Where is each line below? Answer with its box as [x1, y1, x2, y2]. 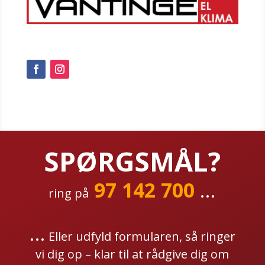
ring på [49, 185, 89, 202]
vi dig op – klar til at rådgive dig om [35, 246, 230, 263]
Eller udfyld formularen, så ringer [45, 228, 235, 245]
